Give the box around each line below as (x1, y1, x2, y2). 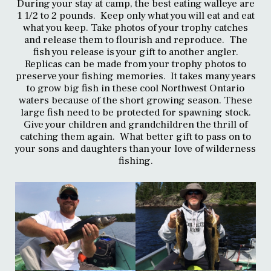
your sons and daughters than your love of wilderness (15, 142, 256, 156)
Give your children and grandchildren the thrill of (23, 118, 248, 132)
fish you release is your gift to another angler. (33, 45, 238, 59)
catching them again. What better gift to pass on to (20, 130, 251, 144)
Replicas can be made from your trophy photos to (25, 57, 246, 71)
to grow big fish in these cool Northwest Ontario (27, 82, 244, 96)
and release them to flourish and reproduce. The (24, 33, 247, 47)
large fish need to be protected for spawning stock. (20, 106, 251, 120)
